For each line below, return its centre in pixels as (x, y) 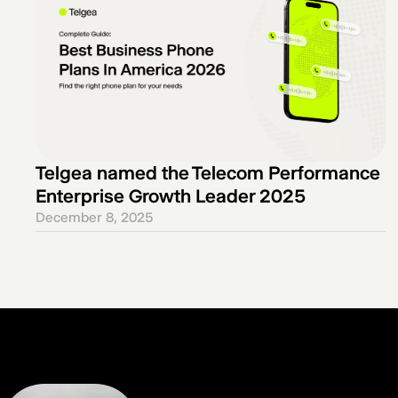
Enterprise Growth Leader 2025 (171, 195)
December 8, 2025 (94, 217)
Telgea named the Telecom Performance (208, 172)
